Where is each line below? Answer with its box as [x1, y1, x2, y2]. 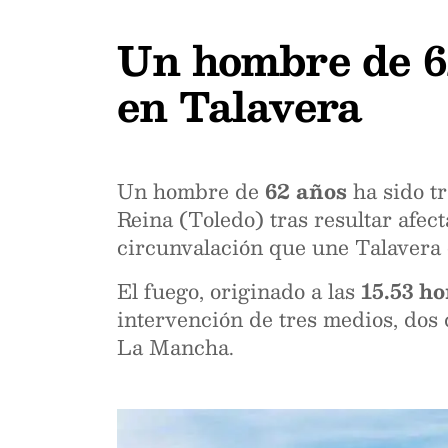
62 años [265, 174, 347, 208]
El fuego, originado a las [117, 274, 361, 308]
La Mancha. [117, 330, 234, 364]
